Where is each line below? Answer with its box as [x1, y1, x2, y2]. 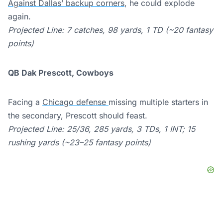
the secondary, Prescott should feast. [8, 110, 147, 120]
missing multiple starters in [109, 97, 208, 107]
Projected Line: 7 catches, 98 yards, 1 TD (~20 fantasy [8, 24, 213, 35]
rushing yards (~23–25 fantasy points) [8, 137, 151, 147]
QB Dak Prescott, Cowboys [8, 67, 113, 78]
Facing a [8, 97, 42, 107]
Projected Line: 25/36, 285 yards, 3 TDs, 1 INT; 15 [8, 123, 195, 134]
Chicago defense [42, 97, 109, 107]
